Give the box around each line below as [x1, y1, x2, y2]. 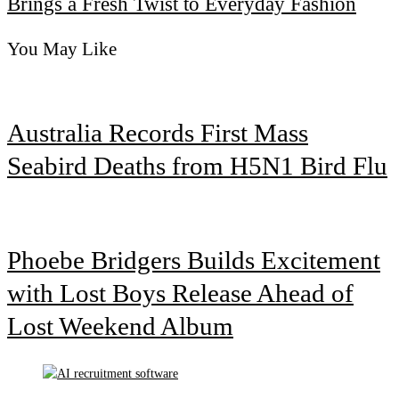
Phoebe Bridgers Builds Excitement [7, 246, 380, 275]
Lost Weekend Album [7, 312, 233, 341]
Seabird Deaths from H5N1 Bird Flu [7, 151, 387, 181]
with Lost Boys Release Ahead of [7, 279, 354, 308]
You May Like [7, 37, 117, 60]
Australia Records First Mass [7, 118, 308, 148]
